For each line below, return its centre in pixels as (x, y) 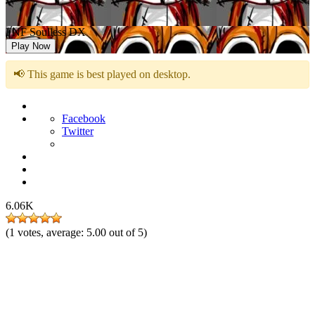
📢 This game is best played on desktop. (102, 74)
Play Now (31, 46)
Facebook (84, 118)
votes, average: (52, 232)
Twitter (78, 131)
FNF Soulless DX (46, 32)
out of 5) (128, 232)
